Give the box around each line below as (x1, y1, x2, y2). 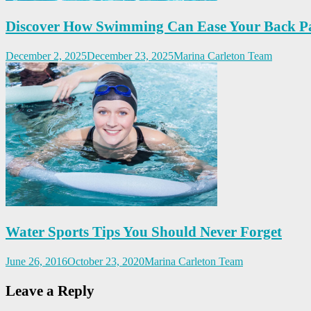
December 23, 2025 (87, 50, 174, 62)
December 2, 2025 (6, 50, 87, 62)
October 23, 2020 (67, 255, 144, 268)
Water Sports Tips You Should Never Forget (6, 224, 282, 241)
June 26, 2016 (6, 255, 67, 268)
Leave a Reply (6, 283, 94, 300)
